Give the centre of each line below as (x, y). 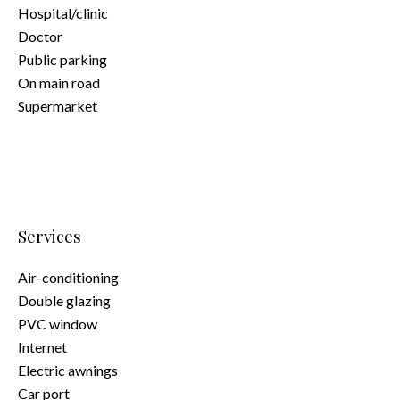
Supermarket (58, 106)
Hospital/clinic (63, 13)
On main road (59, 83)
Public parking (62, 59)
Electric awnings (68, 370)
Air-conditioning (68, 277)
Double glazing (64, 300)
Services (50, 236)
